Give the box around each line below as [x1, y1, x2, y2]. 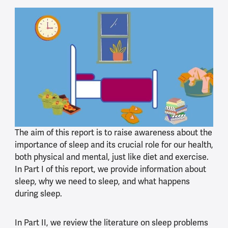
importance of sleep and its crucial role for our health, [14, 140, 213, 151]
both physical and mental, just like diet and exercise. [14, 152, 209, 163]
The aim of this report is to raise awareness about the [14, 128, 212, 138]
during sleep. [14, 189, 62, 199]
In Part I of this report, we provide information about [14, 164, 206, 175]
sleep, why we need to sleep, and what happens [14, 177, 190, 187]
